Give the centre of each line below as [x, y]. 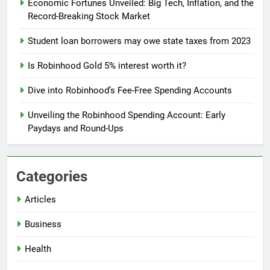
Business [43, 224]
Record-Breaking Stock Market [89, 16]
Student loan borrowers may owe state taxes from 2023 [139, 41]
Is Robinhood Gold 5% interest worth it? [107, 65]
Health [38, 249]
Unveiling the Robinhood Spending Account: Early [127, 115]
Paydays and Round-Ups [76, 128]
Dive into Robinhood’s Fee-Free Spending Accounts [130, 90]
